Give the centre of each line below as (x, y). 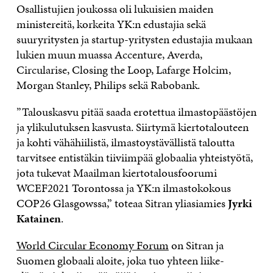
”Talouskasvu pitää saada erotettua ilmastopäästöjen (136, 112)
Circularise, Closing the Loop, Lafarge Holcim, (123, 69)
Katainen (38, 218)
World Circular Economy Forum (92, 245)
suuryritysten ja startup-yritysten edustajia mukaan (134, 39)
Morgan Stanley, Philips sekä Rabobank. (108, 85)
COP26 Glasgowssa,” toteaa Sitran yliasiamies (122, 203)
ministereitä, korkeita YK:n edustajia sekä (111, 24)
